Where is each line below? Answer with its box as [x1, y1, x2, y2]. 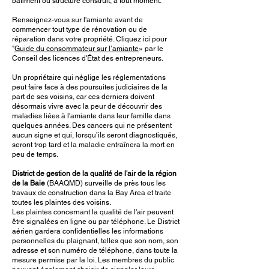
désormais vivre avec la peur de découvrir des [12, 102, 162, 110]
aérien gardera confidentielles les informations [12, 227, 163, 235]
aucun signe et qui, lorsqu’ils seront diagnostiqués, [12, 131, 177, 139]
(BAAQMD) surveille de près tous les [45, 179, 166, 187]
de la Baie [12, 179, 45, 187]
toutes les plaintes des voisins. [12, 198, 111, 207]
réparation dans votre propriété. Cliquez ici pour [12, 35, 167, 43]
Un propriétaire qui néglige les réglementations [12, 73, 166, 82]
